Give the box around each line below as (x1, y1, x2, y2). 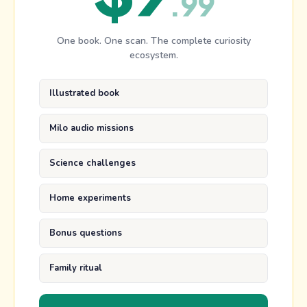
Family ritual (49, 262, 102, 275)
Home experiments (49, 192, 131, 205)
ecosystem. (129, 49, 178, 62)
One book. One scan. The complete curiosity (56, 34, 251, 48)
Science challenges (49, 157, 136, 170)
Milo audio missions (49, 122, 134, 135)
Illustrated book (49, 87, 119, 100)
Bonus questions (49, 227, 122, 240)
